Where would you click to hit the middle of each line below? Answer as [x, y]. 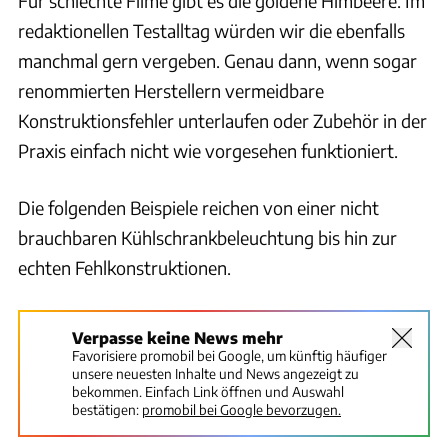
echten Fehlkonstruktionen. [124, 268]
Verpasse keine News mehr [177, 338]
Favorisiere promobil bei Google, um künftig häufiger [229, 356]
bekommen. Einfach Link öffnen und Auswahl [208, 392]
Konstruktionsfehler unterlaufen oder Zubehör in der [222, 121]
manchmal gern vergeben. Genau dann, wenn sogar [217, 61]
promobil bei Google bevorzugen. [241, 410]
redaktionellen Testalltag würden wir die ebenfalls [211, 31]
